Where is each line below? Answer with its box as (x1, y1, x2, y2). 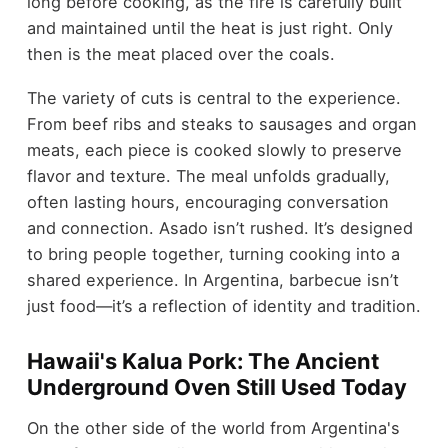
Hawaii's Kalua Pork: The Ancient (26, 348, 379, 375)
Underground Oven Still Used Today (26, 374, 407, 401)
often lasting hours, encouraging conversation (26, 192, 389, 213)
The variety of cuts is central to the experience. (26, 88, 401, 109)
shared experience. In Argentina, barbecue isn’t (26, 270, 399, 291)
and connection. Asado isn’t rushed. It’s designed (26, 218, 413, 239)
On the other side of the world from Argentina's (26, 417, 400, 438)
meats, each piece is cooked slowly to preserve (26, 140, 402, 161)
